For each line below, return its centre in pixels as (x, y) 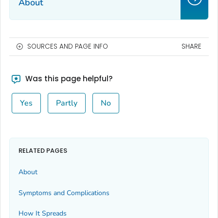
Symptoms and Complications (64, 193)
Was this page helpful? (68, 79)
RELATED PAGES (43, 150)
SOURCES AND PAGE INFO (68, 47)
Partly (66, 103)
